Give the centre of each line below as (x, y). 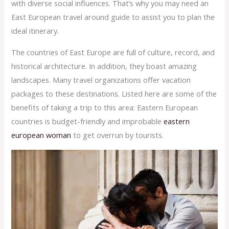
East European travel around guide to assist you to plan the (113, 17)
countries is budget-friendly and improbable (88, 121)
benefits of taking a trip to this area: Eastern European (105, 108)
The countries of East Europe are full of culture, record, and (113, 52)
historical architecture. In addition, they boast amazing (104, 66)
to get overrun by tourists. (118, 135)
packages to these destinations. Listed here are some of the (114, 94)
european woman (41, 135)
